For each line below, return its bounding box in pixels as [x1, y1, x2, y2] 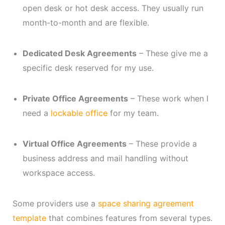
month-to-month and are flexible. [22, 17, 149, 28]
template [12, 212, 46, 223]
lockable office [50, 107, 107, 118]
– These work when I [128, 93, 208, 103]
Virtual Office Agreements [22, 138, 127, 149]
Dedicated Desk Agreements [22, 48, 137, 58]
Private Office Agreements [22, 93, 128, 103]
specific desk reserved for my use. [22, 62, 154, 73]
